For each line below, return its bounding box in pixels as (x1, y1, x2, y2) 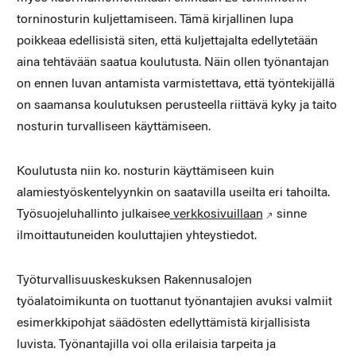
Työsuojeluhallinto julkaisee (16, 207, 170, 221)
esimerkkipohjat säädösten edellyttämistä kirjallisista (16, 316, 310, 330)
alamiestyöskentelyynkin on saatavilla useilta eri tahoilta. (16, 186, 330, 199)
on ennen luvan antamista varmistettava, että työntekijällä (16, 77, 335, 91)
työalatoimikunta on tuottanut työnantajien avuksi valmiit (16, 295, 332, 308)
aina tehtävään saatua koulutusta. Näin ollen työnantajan (16, 56, 329, 69)
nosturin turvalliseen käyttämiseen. (16, 120, 211, 133)
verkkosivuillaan (169, 207, 263, 221)
